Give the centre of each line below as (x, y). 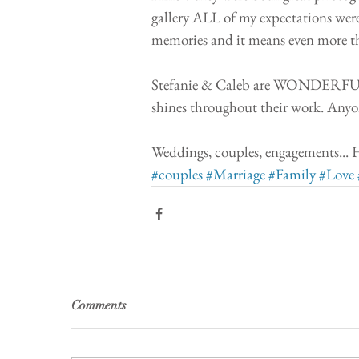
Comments (99, 306)
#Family (292, 175)
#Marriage (236, 175)
